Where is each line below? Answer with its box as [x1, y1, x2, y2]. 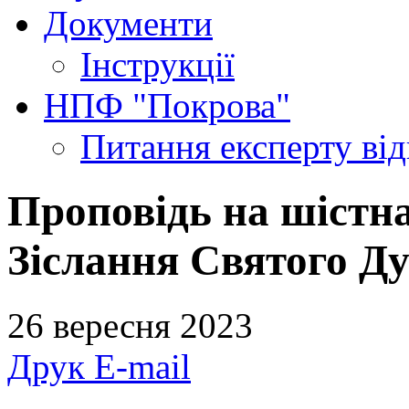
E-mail [94, 346, 191, 386]
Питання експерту [80, 127, 362, 166]
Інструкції [80, 45, 235, 84]
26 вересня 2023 [7, 305, 253, 345]
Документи [44, 4, 213, 43]
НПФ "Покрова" [44, 86, 290, 125]
